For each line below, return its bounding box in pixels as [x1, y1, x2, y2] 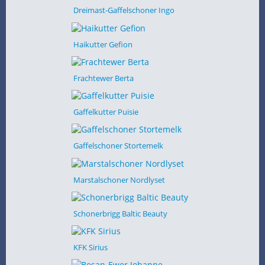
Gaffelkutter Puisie [73, 106, 138, 117]
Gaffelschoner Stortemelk [73, 140, 163, 151]
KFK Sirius [73, 242, 108, 253]
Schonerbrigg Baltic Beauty [73, 208, 167, 219]
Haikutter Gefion [73, 38, 132, 50]
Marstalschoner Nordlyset [73, 174, 165, 185]
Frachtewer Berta [73, 72, 134, 83]
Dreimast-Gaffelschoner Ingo [73, 5, 174, 16]
